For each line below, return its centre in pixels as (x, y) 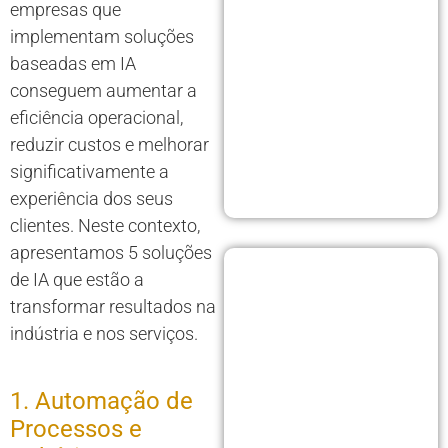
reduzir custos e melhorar (109, 145)
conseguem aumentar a (103, 91)
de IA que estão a (77, 280)
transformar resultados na (113, 307)
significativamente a (89, 172)
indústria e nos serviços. (104, 334)
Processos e (76, 429)
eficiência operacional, (96, 118)
